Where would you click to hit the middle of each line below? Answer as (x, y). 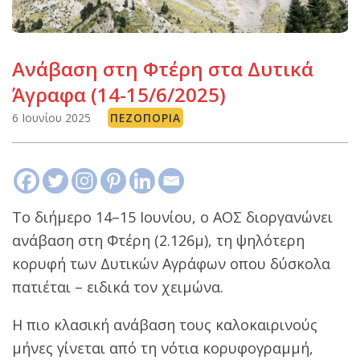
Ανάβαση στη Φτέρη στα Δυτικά (163, 69)
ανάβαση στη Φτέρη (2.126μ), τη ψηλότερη (158, 240)
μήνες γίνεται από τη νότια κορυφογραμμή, (163, 348)
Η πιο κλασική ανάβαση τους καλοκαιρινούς (165, 324)
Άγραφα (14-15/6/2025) (119, 95)
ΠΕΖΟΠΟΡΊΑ (145, 118)
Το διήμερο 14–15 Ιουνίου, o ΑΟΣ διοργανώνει (172, 217)
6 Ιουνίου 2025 (51, 118)
